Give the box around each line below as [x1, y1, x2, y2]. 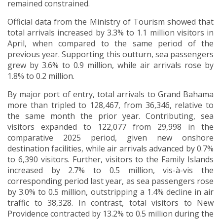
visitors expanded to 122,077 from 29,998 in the [7, 121, 214, 133]
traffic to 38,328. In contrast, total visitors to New [7, 197, 214, 209]
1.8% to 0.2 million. [7, 71, 74, 82]
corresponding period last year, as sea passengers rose [7, 176, 214, 187]
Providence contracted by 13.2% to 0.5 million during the [7, 208, 214, 220]
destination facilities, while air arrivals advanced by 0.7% [7, 143, 214, 154]
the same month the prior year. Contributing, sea [7, 110, 214, 122]
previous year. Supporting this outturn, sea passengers [7, 49, 214, 60]
